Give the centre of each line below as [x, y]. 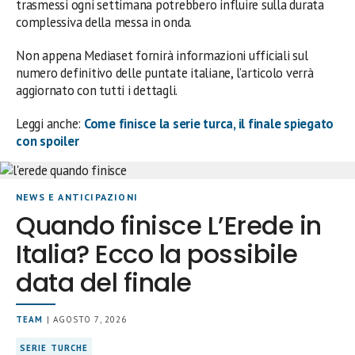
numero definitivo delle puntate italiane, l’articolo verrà [165, 73]
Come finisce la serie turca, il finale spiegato [209, 124]
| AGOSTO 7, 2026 [85, 319]
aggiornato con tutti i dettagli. [97, 90]
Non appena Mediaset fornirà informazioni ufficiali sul [162, 55]
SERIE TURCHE [54, 348]
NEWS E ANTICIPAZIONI [77, 197]
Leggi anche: [50, 124]
